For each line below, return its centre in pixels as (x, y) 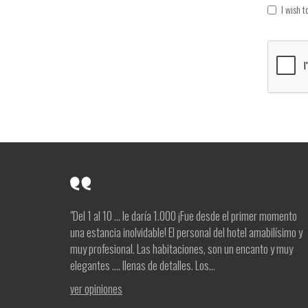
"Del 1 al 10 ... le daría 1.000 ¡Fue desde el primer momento (184, 216)
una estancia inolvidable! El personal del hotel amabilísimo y (186, 232)
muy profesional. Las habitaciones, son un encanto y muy (181, 249)
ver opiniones (96, 288)
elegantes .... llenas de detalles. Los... (143, 265)
